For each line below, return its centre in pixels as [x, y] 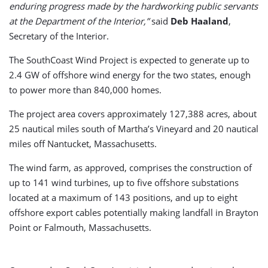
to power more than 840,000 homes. [85, 90]
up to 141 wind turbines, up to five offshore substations [124, 182]
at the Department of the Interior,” [80, 21]
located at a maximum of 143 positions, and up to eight [123, 197]
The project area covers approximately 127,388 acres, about [133, 114]
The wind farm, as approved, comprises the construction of [130, 167]
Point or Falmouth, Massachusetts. [80, 227]
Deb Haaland [200, 21]
